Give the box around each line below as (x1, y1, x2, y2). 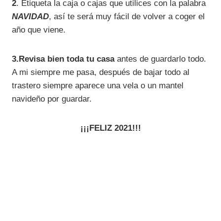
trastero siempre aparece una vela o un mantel (12, 80, 184, 90)
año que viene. (12, 25, 66, 35)
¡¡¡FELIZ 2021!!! (80, 123, 141, 133)
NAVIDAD (12, 11, 49, 21)
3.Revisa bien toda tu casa (12, 54, 114, 64)
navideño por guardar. (12, 94, 92, 104)
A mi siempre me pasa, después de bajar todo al (12, 67, 189, 77)
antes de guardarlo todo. (114, 54, 206, 64)
